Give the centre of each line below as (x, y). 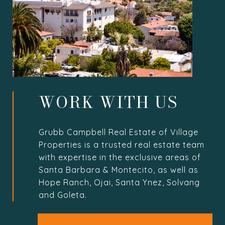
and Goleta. (63, 195)
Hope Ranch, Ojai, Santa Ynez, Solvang (119, 182)
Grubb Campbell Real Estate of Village (118, 132)
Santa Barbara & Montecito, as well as (118, 170)
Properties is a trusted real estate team (121, 144)
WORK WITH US (108, 102)
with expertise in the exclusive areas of (120, 157)
